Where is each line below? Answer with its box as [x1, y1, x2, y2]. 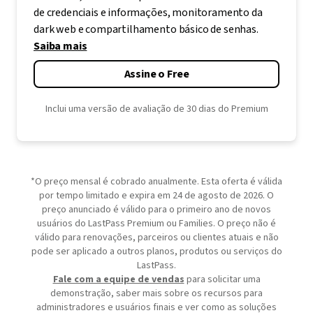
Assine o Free [124, 66, 189, 82]
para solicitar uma [184, 272, 261, 287]
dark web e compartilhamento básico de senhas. [34, 22, 259, 38]
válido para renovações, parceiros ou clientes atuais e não [34, 231, 279, 245]
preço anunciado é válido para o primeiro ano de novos [42, 203, 271, 217]
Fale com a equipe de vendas [52, 272, 184, 287]
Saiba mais [34, 38, 87, 54]
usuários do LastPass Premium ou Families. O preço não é [37, 217, 276, 231]
